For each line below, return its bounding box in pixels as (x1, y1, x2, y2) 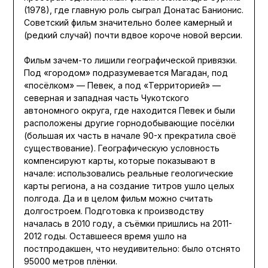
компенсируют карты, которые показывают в (23, 156, 215, 166)
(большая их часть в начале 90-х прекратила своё (23, 130, 236, 141)
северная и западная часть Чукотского (23, 93, 189, 103)
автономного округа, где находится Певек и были (23, 105, 235, 116)
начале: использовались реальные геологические (23, 168, 233, 179)
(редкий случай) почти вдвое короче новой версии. (23, 30, 242, 41)
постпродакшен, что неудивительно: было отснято (23, 243, 240, 254)
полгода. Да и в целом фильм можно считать (23, 193, 213, 204)
